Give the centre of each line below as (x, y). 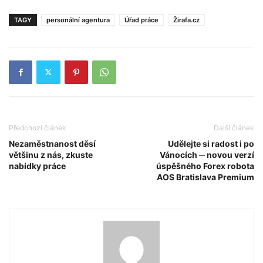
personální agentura (78, 20)
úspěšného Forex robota (205, 166)
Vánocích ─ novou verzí (207, 154)
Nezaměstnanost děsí (52, 143)
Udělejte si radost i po (211, 143)
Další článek (234, 127)
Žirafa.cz (186, 20)
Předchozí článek (38, 127)
